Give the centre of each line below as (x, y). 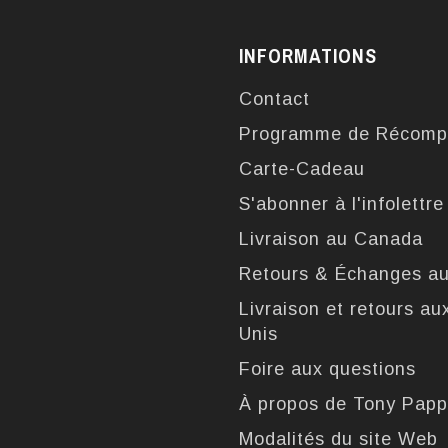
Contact (274, 99)
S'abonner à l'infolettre (341, 204)
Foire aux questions (327, 369)
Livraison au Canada (331, 239)
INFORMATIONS (308, 56)
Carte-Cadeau (302, 169)
